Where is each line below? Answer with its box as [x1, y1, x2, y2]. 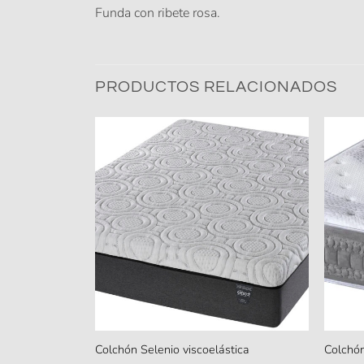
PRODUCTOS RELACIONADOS [95, 79, 337, 96]
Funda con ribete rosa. [95, 3, 220, 22]
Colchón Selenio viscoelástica [94, 340, 249, 357]
